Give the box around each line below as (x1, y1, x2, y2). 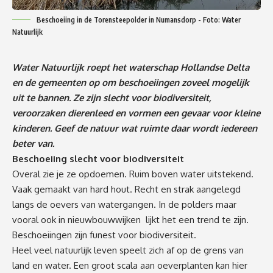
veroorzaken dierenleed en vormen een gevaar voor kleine (12, 107, 260, 119)
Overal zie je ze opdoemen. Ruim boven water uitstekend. (12, 168, 253, 180)
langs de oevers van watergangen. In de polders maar (12, 198, 236, 210)
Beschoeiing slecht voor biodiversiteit (12, 152, 184, 165)
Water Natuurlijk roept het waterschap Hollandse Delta (12, 61, 249, 73)
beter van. (12, 137, 54, 149)
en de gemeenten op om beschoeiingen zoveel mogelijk (12, 76, 249, 88)
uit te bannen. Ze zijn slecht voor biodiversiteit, (12, 91, 211, 104)
